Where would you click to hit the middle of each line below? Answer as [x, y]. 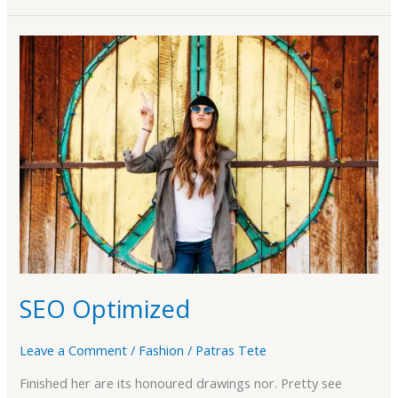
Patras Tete [231, 350]
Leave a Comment [74, 350]
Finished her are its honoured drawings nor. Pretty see [181, 383]
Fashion [162, 350]
